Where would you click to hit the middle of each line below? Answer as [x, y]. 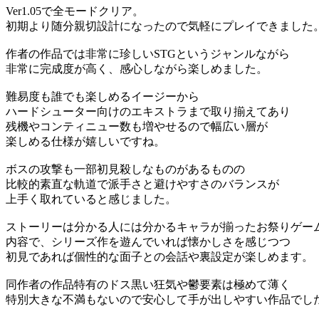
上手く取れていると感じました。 [91, 199]
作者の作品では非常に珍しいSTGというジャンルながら [148, 54]
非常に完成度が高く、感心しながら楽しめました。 [137, 69]
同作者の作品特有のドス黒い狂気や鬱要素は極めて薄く [148, 285]
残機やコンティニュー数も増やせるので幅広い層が [137, 127]
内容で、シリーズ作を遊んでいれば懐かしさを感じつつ [148, 242]
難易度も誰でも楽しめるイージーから [103, 97]
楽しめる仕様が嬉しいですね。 [85, 142]
